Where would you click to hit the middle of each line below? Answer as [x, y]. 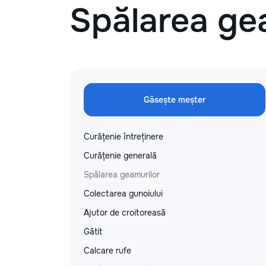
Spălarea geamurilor [122, 175]
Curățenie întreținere [123, 137]
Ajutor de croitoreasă [125, 213]
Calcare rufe [107, 251]
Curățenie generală [120, 156]
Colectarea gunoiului [123, 194]
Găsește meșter [175, 100]
